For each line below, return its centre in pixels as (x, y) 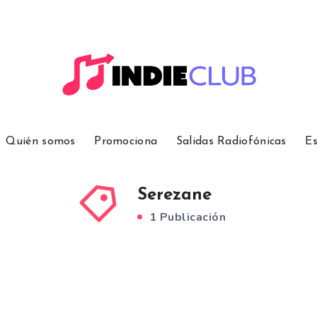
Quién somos (41, 142)
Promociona (126, 142)
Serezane (174, 196)
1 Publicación (186, 218)
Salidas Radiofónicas (231, 142)
